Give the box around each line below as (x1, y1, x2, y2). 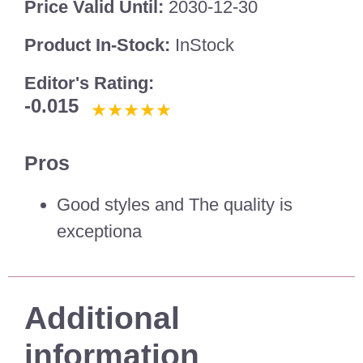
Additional (24, 301, 180, 336)
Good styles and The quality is (57, 194, 293, 216)
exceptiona (57, 221, 142, 242)
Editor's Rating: (24, 73, 154, 94)
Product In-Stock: (24, 34, 175, 55)
